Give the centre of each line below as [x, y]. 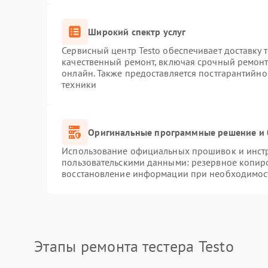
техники [79, 84]
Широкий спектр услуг [137, 31]
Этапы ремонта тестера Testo [134, 246]
